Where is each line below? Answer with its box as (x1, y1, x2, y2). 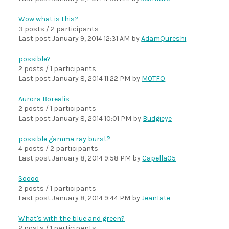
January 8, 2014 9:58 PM (52, 154, 131, 163)
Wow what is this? (18, 15, 79, 24)
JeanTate (142, 194, 171, 202)
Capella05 (142, 154, 176, 163)
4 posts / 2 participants (18, 144, 99, 153)
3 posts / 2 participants (18, 25, 99, 33)
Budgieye (143, 114, 172, 123)
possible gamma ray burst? (18, 134, 111, 143)
